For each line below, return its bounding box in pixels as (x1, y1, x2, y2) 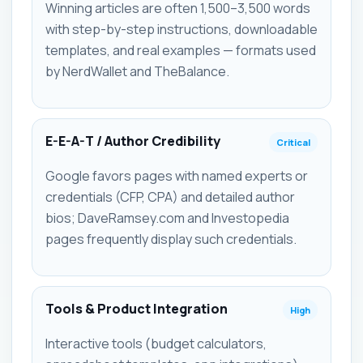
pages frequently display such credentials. (45, 229, 297, 248)
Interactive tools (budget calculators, (45, 334, 267, 352)
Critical (276, 135, 310, 148)
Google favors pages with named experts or (45, 166, 308, 185)
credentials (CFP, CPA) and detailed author (45, 187, 295, 206)
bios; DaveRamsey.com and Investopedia (45, 208, 289, 227)
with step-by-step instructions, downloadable (45, 19, 318, 38)
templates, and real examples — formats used (45, 41, 316, 59)
